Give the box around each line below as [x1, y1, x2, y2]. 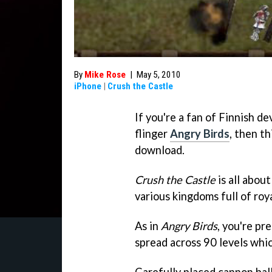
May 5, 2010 [137, 69, 181, 80]
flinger [135, 127, 170, 140]
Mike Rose [84, 69, 126, 80]
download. [135, 143, 185, 157]
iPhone [74, 81, 101, 92]
